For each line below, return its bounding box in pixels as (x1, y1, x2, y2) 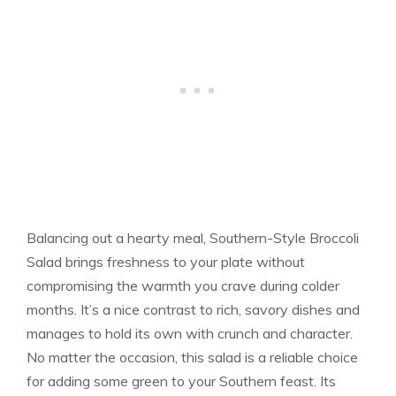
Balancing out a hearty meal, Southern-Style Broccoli (27, 228, 359, 247)
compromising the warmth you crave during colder (27, 276, 339, 294)
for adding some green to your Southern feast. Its (27, 371, 336, 390)
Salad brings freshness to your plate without (27, 252, 305, 270)
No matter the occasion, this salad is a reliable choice (27, 347, 358, 366)
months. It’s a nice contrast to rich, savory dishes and (27, 300, 360, 318)
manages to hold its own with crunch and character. (27, 324, 353, 342)
